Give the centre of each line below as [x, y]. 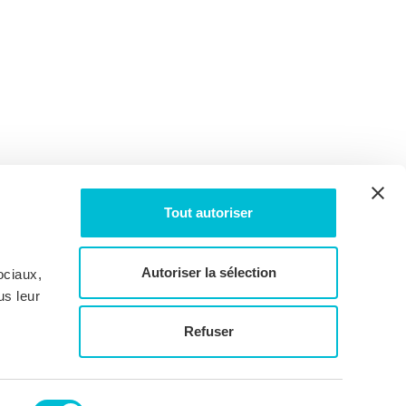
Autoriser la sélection [208, 272]
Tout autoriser [208, 213]
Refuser [208, 331]
